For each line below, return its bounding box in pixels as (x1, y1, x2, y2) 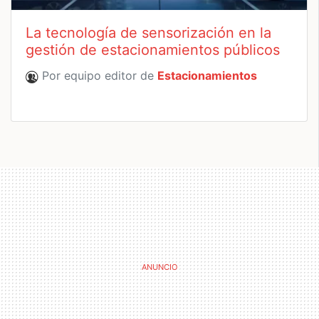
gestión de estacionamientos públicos (26, 41, 280, 59)
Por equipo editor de (38, 68, 157, 83)
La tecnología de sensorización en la (26, 24, 271, 42)
